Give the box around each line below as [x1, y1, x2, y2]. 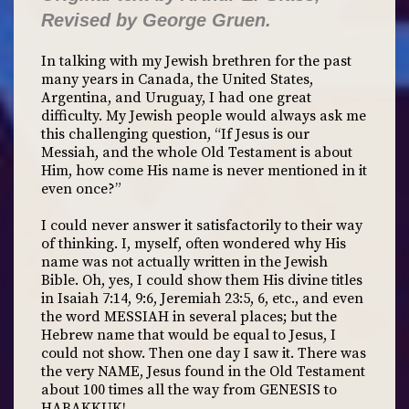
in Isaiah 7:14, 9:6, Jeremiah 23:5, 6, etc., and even [41, 289, 363, 308]
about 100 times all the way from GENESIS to [41, 381, 337, 399]
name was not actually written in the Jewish [41, 253, 328, 271]
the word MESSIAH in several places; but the [41, 308, 337, 326]
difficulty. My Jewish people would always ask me [41, 107, 366, 125]
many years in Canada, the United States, [41, 70, 313, 89]
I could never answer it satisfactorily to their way [41, 216, 362, 235]
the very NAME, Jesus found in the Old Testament [41, 362, 365, 381]
